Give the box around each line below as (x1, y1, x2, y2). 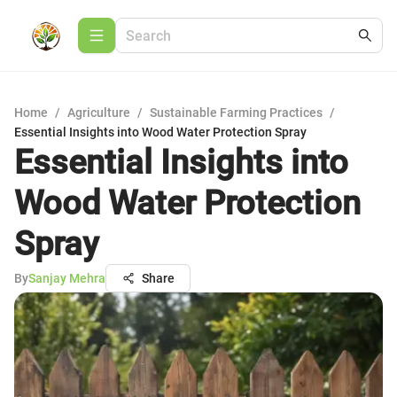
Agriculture (67, 105, 130, 120)
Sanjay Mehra (28, 271, 105, 285)
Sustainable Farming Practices (150, 105, 323, 120)
